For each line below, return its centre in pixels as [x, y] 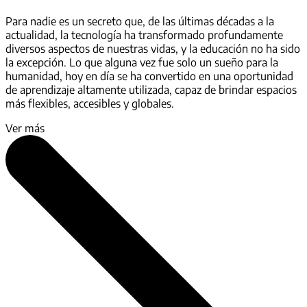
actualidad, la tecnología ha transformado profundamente [144, 35]
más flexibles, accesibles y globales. [91, 103]
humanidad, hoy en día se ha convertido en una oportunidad [149, 76]
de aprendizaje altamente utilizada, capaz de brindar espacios [151, 89]
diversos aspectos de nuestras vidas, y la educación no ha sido [153, 48]
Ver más [25, 128]
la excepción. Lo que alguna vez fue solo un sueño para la [142, 62]
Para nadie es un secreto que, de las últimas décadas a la [140, 21]
